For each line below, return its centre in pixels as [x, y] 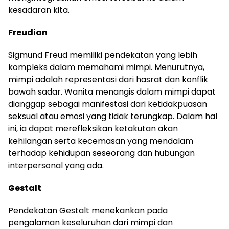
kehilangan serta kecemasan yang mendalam [101, 141]
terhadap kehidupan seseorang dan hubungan [101, 153]
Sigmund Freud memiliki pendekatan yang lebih [103, 55]
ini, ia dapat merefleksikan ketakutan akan [93, 129]
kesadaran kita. [39, 10]
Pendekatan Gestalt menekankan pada [88, 210]
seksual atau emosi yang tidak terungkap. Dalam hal [113, 116]
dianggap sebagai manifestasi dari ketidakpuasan [108, 104]
